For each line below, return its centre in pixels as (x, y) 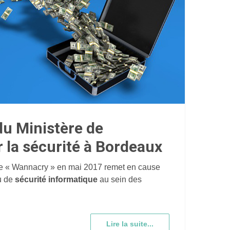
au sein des (120, 180)
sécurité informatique (56, 180)
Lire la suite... (130, 224)
